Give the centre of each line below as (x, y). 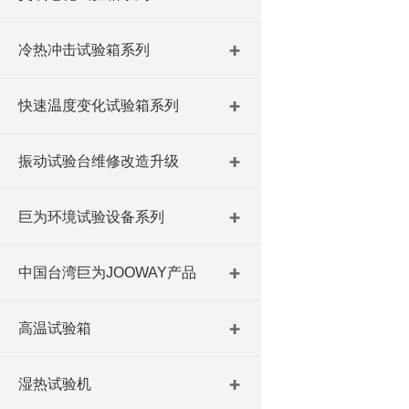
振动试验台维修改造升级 (99, 161)
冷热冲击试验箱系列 (84, 50)
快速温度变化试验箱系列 (99, 105)
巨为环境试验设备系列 (91, 217)
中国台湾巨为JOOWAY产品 (107, 273)
